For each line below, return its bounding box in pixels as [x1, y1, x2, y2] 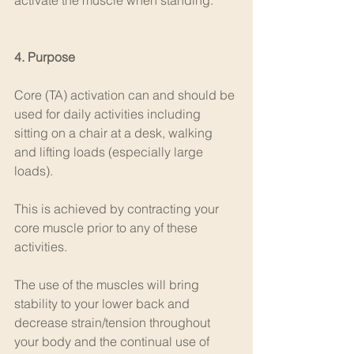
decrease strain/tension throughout [14, 314, 213, 330]
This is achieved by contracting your [14, 201, 222, 217]
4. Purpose [14, 49, 75, 65]
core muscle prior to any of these [14, 220, 201, 235]
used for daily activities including [14, 106, 204, 122]
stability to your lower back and [14, 296, 193, 311]
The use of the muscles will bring [14, 277, 202, 292]
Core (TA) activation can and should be [14, 87, 238, 103]
